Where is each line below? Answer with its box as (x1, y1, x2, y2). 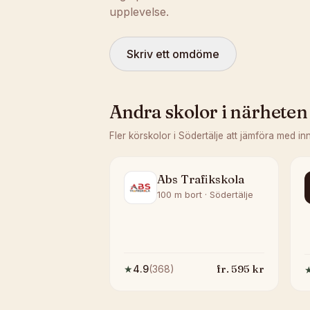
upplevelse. (109, 5, 169, 19)
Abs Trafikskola (157, 172, 244, 186)
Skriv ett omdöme (127, 47, 219, 61)
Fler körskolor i (109, 130, 179, 141)
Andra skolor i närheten (109, 101, 308, 123)
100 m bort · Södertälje (157, 189, 253, 200)
